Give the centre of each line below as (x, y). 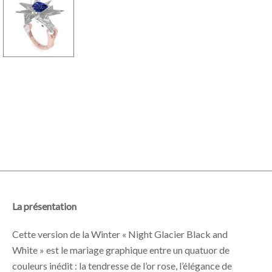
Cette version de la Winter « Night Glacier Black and (120, 234)
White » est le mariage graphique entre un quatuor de (121, 250)
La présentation (44, 206)
